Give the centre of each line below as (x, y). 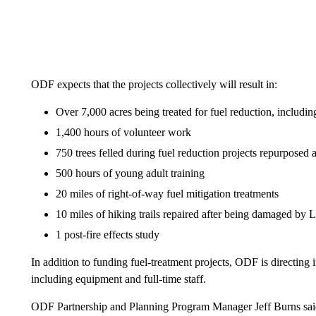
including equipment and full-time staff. (118, 279)
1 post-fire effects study (107, 234)
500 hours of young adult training (130, 173)
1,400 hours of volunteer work (123, 132)
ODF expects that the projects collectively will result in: (154, 84)
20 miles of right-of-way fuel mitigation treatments (167, 193)
